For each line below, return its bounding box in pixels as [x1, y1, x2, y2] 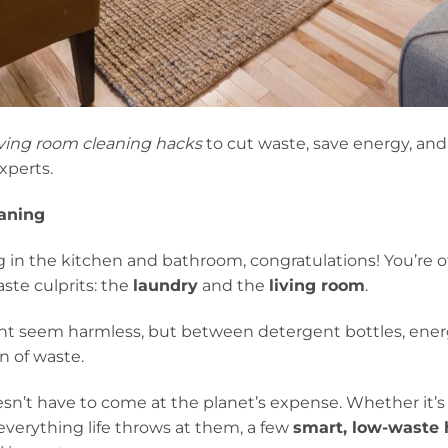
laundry [133, 275, 199, 295]
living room [269, 275, 366, 295]
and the [198, 275, 270, 295]
